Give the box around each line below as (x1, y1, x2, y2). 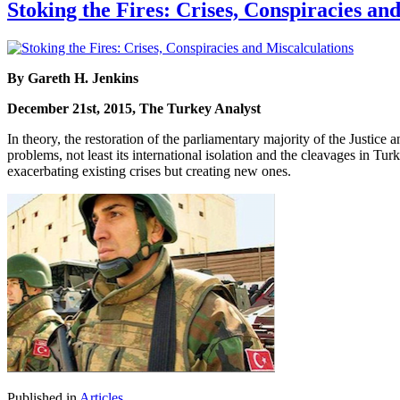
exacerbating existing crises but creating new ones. (7, 163, 291, 179)
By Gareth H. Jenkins (7, 71, 138, 87)
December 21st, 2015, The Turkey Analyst (7, 101, 261, 117)
